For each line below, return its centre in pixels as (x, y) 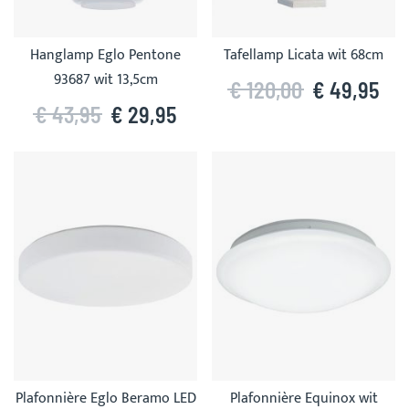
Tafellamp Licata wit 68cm (304, 55)
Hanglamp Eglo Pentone (105, 55)
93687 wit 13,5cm (105, 79)
